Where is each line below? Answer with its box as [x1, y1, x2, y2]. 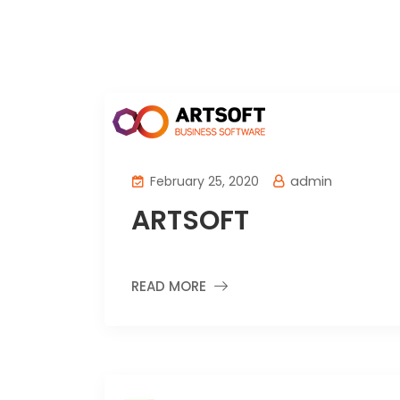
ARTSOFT [131, 202, 249, 239]
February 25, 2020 [146, 172, 259, 190]
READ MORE [131, 277, 206, 296]
